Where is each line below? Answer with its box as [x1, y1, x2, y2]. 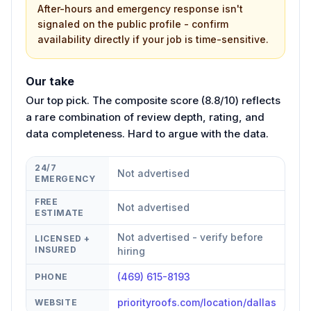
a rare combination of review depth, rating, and [26, 110, 264, 124]
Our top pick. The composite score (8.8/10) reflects [26, 93, 280, 107]
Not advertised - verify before [117, 230, 263, 243]
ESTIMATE [35, 207, 84, 218]
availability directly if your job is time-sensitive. [37, 33, 269, 45]
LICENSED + [35, 233, 90, 244]
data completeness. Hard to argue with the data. [26, 126, 269, 140]
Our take [26, 74, 74, 88]
